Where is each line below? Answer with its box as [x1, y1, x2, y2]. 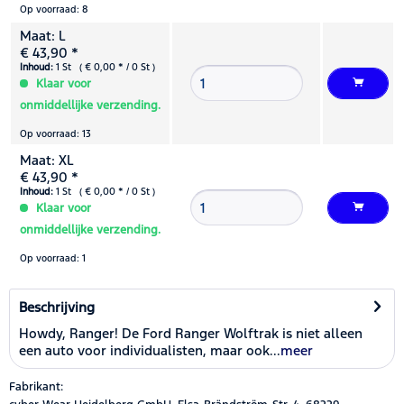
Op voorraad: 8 [20, 3, 87, 15]
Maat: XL [20, 151, 74, 169]
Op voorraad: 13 [20, 127, 91, 140]
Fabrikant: [9, 379, 63, 394]
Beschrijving [19, 298, 95, 316]
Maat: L [20, 26, 66, 44]
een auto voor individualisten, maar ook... [19, 341, 280, 359]
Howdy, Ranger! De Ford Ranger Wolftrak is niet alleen [19, 324, 363, 342]
